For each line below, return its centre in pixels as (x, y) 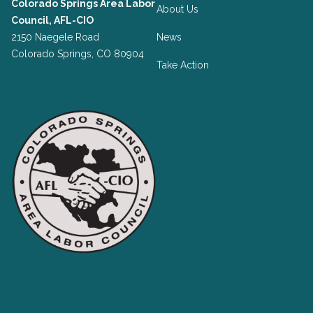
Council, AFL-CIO (52, 20)
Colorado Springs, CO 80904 (78, 53)
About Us (177, 9)
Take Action (183, 65)
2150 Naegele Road (55, 37)
